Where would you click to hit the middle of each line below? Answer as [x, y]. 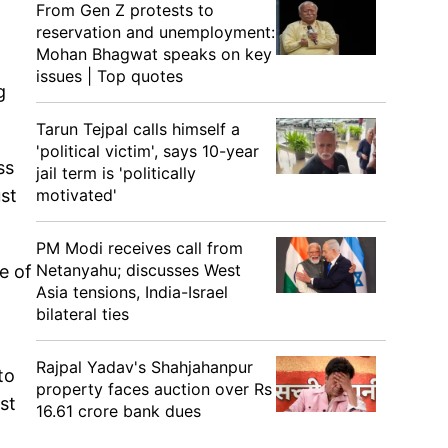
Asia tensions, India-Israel [132, 292]
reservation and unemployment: [155, 32]
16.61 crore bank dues [118, 411]
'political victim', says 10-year [147, 151]
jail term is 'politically [116, 173]
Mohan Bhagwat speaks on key [154, 54]
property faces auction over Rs [154, 389]
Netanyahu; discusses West [138, 270]
